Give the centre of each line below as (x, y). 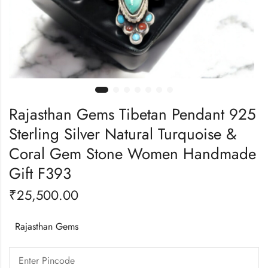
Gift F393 (40, 173)
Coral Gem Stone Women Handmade (133, 153)
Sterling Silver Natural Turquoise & (123, 134)
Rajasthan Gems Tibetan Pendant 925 (133, 114)
